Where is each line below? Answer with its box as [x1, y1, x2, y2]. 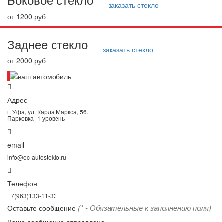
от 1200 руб [7, 11, 46, 21]
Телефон [7, 178, 37, 189]
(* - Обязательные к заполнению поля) [78, 202, 211, 213]
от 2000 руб [7, 55, 46, 65]
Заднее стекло [7, 35, 88, 53]
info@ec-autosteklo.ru [7, 153, 66, 162]
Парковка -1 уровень [7, 114, 65, 123]
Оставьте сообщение [7, 203, 78, 213]
